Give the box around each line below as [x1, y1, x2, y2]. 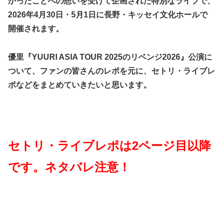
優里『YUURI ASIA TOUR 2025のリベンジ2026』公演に [8, 52, 212, 61]
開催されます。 [8, 24, 64, 33]
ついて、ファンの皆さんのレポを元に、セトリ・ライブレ [8, 66, 215, 75]
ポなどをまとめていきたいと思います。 [8, 80, 151, 89]
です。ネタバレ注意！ [8, 160, 130, 174]
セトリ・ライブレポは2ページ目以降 [8, 138, 211, 152]
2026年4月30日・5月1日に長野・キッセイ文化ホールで [8, 10, 208, 19]
